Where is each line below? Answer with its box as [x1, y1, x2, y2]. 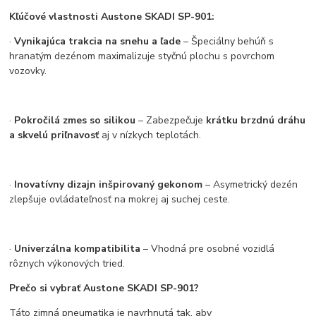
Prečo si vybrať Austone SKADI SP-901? [9, 281, 200, 295]
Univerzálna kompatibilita [14, 241, 141, 255]
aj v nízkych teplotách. [99, 128, 202, 142]
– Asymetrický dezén [202, 177, 298, 191]
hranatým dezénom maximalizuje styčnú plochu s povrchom [9, 49, 275, 63]
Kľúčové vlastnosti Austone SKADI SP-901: [9, 9, 215, 23]
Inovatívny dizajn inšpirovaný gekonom [14, 177, 203, 191]
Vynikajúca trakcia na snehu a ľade [14, 34, 181, 48]
